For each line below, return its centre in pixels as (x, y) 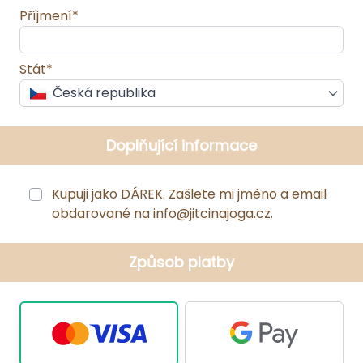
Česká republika (105, 93)
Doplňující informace (181, 146)
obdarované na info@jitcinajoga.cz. (163, 214)
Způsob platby (181, 263)
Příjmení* (49, 16)
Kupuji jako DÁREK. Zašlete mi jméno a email (188, 194)
